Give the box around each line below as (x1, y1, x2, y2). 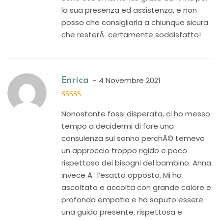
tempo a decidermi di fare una (61, 121, 174, 131)
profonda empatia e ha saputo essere (61, 194, 203, 205)
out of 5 (65, 101, 91, 109)
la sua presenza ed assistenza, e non (61, 5, 197, 15)
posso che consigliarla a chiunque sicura (61, 17, 208, 27)
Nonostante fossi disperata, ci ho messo (61, 109, 210, 119)
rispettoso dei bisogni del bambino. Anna (61, 158, 211, 168)
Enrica (61, 76, 89, 85)
